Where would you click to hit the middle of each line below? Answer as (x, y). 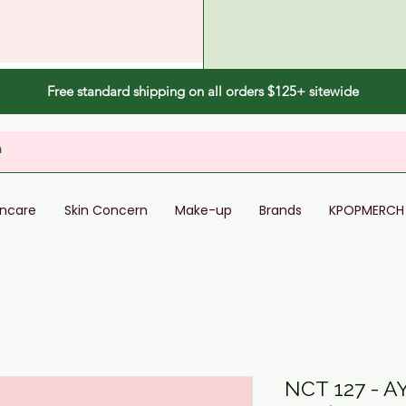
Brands (280, 211)
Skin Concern (106, 211)
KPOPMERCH (367, 211)
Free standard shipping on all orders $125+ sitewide (203, 91)
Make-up (203, 211)
